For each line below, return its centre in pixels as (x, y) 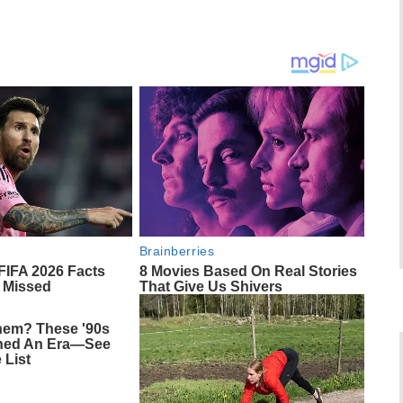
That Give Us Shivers (210, 287)
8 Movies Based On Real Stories (248, 272)
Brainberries (177, 251)
